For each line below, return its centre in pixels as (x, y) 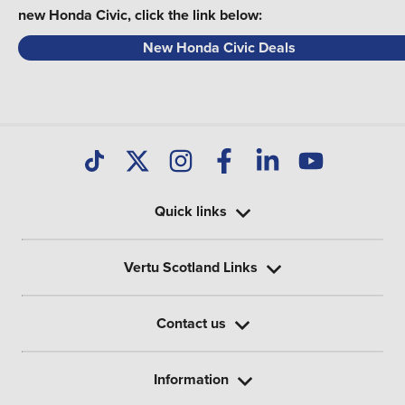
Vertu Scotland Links (191, 267)
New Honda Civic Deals (221, 47)
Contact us (191, 323)
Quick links (191, 211)
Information (191, 379)
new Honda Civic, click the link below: (140, 15)
